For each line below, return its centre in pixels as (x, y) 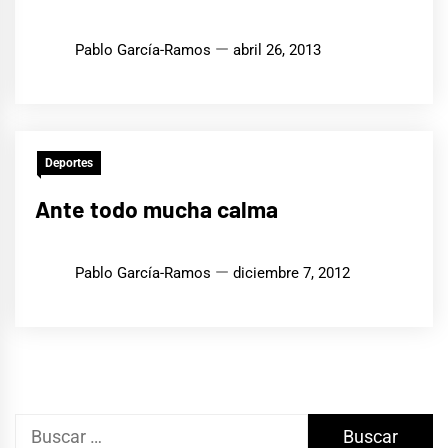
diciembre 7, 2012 (291, 272)
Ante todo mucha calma (156, 208)
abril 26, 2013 (277, 49)
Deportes (69, 162)
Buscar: (43, 427)
